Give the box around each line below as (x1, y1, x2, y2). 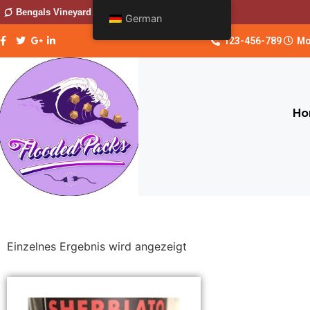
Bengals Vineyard (15, 7, 91, 17)
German (125, 12, 163, 24)
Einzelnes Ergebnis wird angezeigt (7, 239, 187, 253)
